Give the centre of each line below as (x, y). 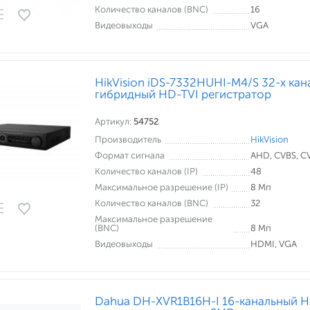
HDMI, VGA (274, 244)
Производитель (128, 139)
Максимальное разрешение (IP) (162, 187)
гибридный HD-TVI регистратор (183, 94)
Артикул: (114, 121)
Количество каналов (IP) (146, 171)
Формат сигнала (130, 155)
